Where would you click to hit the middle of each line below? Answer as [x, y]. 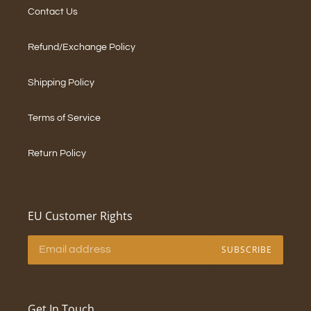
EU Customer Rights [80, 216]
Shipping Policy [61, 83]
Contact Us [53, 12]
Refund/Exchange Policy [82, 48]
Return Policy [57, 154]
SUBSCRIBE [247, 249]
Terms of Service [64, 118]
